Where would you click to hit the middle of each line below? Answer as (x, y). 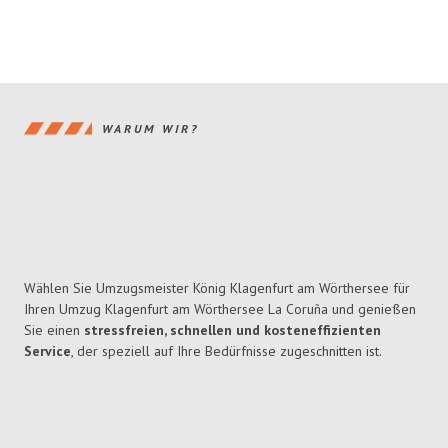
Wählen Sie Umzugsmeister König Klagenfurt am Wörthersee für (217, 288)
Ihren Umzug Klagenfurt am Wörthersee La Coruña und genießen (220, 309)
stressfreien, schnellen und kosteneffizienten (232, 330)
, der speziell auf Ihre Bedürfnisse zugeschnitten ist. (226, 351)
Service (47, 351)
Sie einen (54, 330)
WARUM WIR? (150, 128)
